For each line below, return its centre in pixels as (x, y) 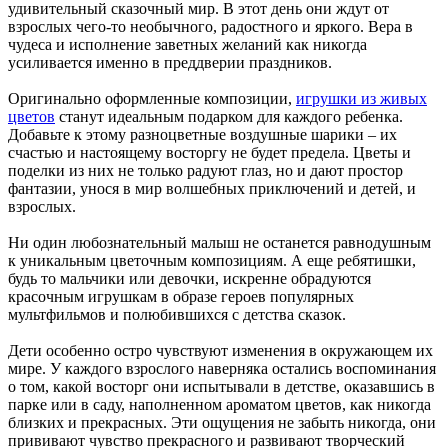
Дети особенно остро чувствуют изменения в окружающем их (220, 350)
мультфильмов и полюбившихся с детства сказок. (177, 314)
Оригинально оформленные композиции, (152, 98)
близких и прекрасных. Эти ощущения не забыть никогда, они (222, 422)
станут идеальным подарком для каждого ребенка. (229, 116)
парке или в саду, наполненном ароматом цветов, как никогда (219, 404)
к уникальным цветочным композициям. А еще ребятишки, (212, 260)
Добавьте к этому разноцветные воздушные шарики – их (202, 134)
